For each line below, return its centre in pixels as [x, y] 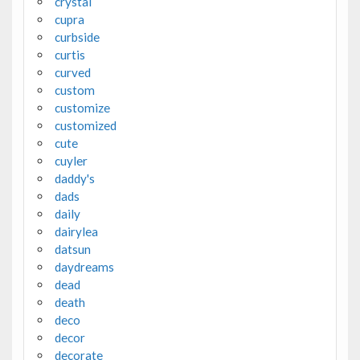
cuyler [71, 161]
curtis [70, 55]
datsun [72, 250]
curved [72, 73]
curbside [77, 37]
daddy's [74, 179]
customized [85, 126]
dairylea [76, 232]
